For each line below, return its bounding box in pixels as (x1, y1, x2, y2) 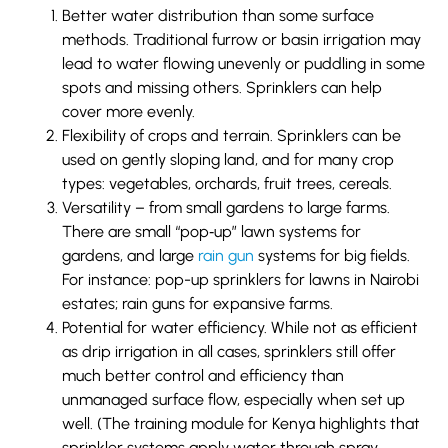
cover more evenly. (62, 101, 196, 121)
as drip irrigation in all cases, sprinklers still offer (62, 341, 397, 361)
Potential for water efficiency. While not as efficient (62, 317, 419, 337)
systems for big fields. (254, 245, 411, 265)
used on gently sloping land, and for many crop (62, 149, 395, 169)
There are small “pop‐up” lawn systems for (62, 221, 362, 241)
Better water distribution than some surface (62, 5, 375, 25)
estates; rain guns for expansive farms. (62, 293, 334, 313)
